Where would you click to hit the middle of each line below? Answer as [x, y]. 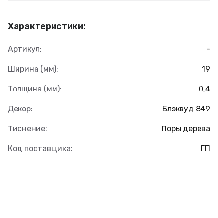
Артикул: [25, 49]
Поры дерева [186, 128]
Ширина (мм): [33, 69]
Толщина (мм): [35, 89]
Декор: [20, 109]
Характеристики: [47, 26]
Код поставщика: [40, 148]
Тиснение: [27, 128]
